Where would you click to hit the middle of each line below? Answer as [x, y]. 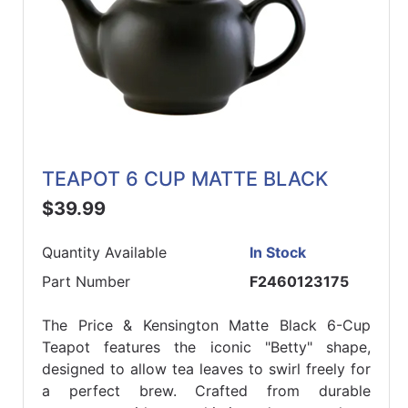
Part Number [86, 282]
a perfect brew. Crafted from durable [206, 391]
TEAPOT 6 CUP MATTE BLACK [185, 179]
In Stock [278, 253]
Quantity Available [104, 253]
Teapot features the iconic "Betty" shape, [206, 347]
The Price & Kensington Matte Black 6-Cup [206, 326]
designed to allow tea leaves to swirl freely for [206, 369]
